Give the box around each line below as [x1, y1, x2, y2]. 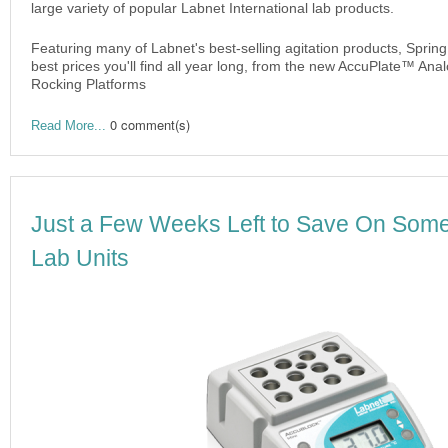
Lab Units [31, 244, 129, 271]
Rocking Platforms [31, 75, 146, 92]
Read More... [31, 117, 106, 133]
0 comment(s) [110, 114, 190, 134]
